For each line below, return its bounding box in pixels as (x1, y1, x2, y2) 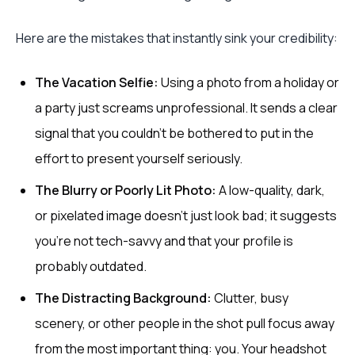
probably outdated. (35, 258, 147, 275)
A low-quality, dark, (216, 181, 325, 199)
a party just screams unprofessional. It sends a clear (35, 99, 338, 116)
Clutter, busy (212, 289, 288, 307)
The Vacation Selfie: (35, 74, 158, 91)
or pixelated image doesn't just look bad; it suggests (35, 207, 337, 224)
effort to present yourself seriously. (35, 150, 242, 167)
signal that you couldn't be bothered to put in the (35, 124, 314, 142)
